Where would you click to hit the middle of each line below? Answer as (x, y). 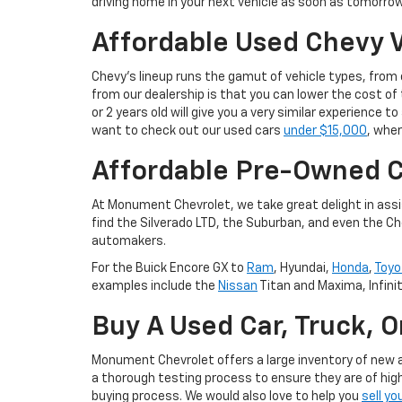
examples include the (155, 286)
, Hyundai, (303, 268)
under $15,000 (325, 131)
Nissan (238, 286)
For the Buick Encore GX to (169, 268)
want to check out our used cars (188, 131)
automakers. (129, 241)
